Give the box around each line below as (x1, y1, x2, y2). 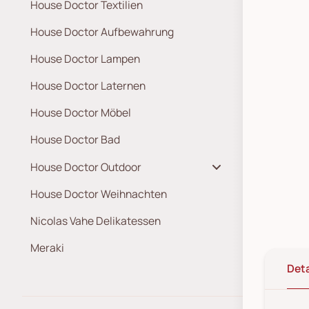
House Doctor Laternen (30, 78, 146, 93)
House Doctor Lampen (30, 51, 140, 66)
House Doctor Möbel (30, 105, 131, 120)
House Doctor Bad (30, 132, 120, 147)
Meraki (30, 240, 64, 255)
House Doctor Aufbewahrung (30, 24, 174, 39)
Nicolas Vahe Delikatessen (30, 213, 161, 228)
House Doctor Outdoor (30, 159, 141, 175)
